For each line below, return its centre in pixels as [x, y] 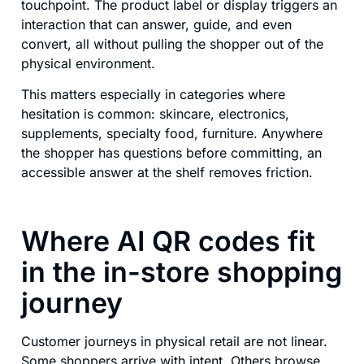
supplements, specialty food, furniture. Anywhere [172, 133]
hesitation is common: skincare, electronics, [155, 113]
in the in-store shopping [182, 272]
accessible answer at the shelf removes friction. [167, 172]
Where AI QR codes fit [168, 241]
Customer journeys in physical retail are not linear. [174, 342]
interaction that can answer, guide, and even [156, 24]
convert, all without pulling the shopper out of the [172, 43]
